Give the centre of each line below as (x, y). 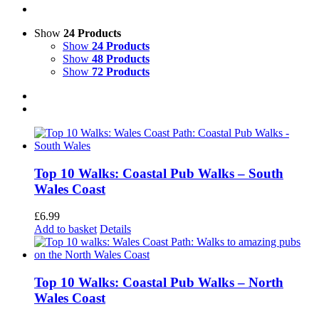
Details (115, 229)
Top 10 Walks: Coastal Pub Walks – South (159, 173)
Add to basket (66, 229)
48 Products (121, 59)
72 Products (121, 72)
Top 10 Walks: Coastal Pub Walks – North (159, 283)
